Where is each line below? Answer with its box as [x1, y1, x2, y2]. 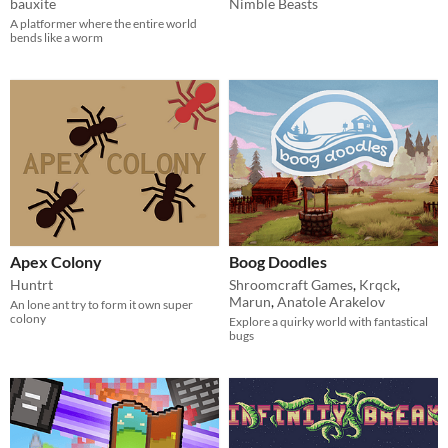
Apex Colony [10, 252, 102, 272]
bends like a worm [10, 30, 103, 46]
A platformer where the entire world [10, 16, 197, 32]
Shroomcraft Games [229, 276, 353, 294]
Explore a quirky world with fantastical [229, 314, 428, 330]
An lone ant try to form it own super [10, 297, 193, 313]
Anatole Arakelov [277, 293, 385, 311]
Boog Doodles [229, 252, 327, 272]
